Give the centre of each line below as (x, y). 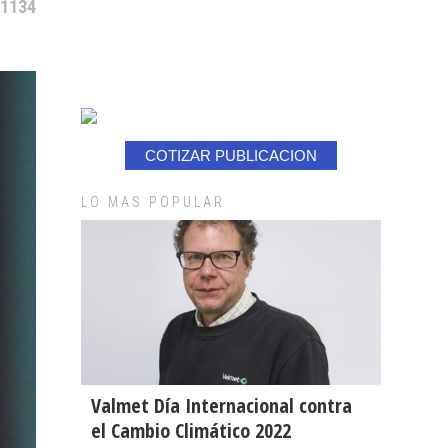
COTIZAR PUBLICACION (231, 155)
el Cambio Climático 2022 (191, 430)
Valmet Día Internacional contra (221, 405)
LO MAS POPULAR (153, 202)
